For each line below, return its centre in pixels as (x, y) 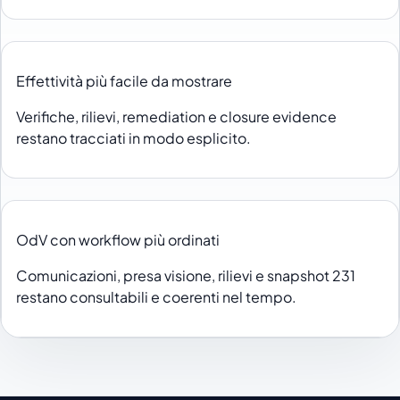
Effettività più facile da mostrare (124, 81)
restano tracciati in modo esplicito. (133, 138)
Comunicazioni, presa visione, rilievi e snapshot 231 (186, 276)
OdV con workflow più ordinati (118, 240)
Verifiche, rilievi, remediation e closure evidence (176, 117)
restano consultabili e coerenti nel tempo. (156, 297)
